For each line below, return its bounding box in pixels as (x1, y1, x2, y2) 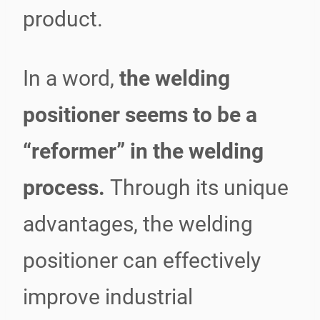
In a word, (23, 66, 119, 91)
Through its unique (110, 175, 289, 200)
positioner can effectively (23, 248, 261, 273)
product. (23, 6, 103, 31)
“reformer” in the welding (23, 139, 264, 164)
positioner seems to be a (23, 102, 257, 127)
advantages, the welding (23, 211, 253, 236)
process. (23, 175, 110, 200)
